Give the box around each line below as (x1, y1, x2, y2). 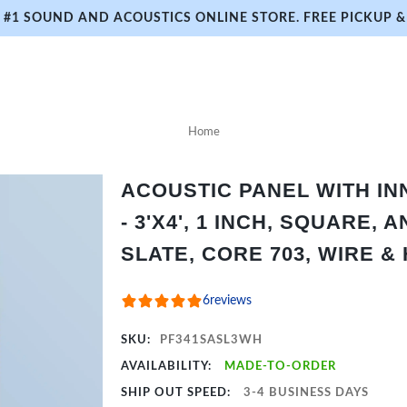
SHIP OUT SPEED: (121, 387, 235, 399)
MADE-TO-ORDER (224, 361, 337, 372)
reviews (210, 294, 253, 307)
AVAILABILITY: (121, 361, 216, 372)
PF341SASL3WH (160, 334, 263, 346)
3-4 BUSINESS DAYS (243, 387, 370, 399)
